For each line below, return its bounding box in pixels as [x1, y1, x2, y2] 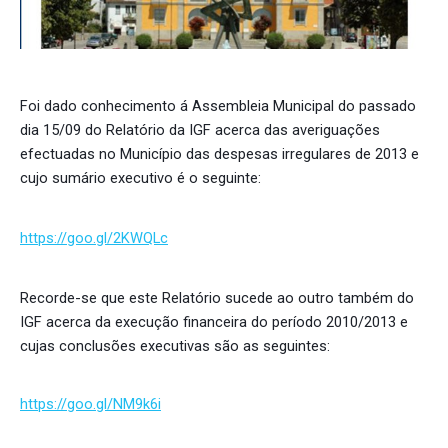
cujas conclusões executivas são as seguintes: [20, 336, 330, 355]
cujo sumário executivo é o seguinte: [20, 168, 261, 187]
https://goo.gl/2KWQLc [20, 228, 168, 247]
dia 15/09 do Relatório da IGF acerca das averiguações [20, 120, 380, 139]
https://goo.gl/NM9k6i [20, 394, 161, 413]
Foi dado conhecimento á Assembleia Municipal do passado [20, 96, 416, 115]
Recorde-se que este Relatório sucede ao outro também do [20, 288, 414, 307]
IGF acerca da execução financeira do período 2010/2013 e [20, 312, 408, 331]
